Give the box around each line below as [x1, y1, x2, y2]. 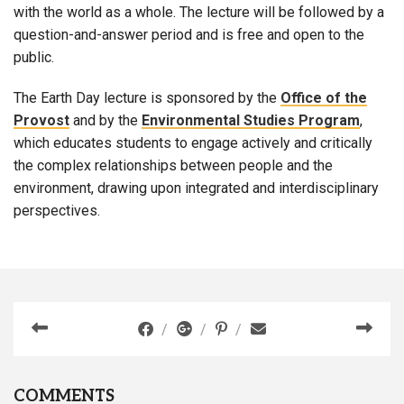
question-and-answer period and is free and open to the [14, 26, 364, 44]
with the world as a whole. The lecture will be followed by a [14, 4, 384, 22]
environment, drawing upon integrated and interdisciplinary [14, 179, 379, 197]
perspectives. [14, 202, 100, 220]
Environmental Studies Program [142, 112, 360, 130]
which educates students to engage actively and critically [14, 134, 372, 152]
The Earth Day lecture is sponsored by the [14, 89, 280, 107]
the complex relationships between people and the [14, 157, 333, 175]
